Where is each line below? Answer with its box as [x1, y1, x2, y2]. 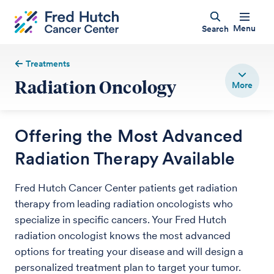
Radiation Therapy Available [15, 148, 235, 169]
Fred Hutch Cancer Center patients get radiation [15, 182, 237, 194]
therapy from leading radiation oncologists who [15, 198, 233, 210]
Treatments [26, 59, 71, 68]
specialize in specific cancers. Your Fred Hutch [15, 213, 226, 226]
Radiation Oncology [15, 75, 177, 98]
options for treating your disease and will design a [15, 245, 243, 257]
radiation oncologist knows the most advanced [15, 229, 231, 242]
